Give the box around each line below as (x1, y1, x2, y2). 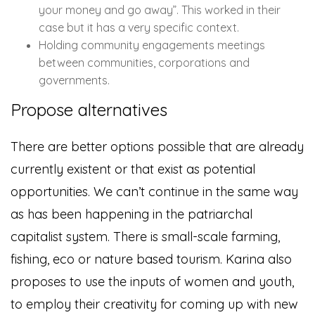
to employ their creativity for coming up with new (11, 295, 298, 312)
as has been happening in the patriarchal (11, 205, 252, 222)
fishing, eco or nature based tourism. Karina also (11, 250, 292, 267)
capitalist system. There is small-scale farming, (11, 228, 280, 245)
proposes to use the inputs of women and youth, (11, 273, 294, 290)
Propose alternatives (11, 98, 167, 120)
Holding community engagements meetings (39, 37, 265, 52)
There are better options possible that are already (11, 138, 304, 155)
